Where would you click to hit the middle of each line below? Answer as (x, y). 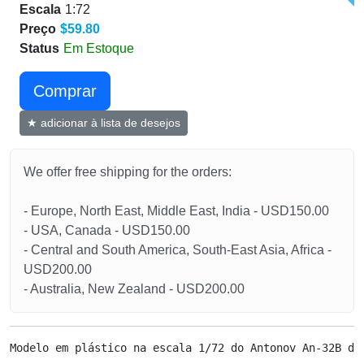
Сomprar (65, 91)
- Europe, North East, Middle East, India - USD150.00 (176, 210)
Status (39, 48)
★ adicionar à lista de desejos (104, 122)
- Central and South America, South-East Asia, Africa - (178, 249)
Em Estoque (99, 48)
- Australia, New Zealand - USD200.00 (134, 288)
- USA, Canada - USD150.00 (107, 230)
